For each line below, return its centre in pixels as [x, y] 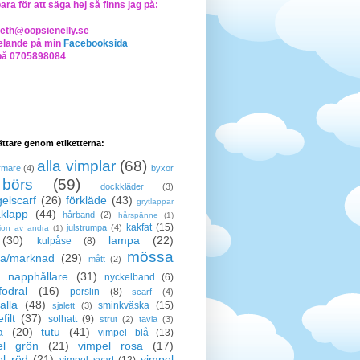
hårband [79, 214]
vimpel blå [123, 332]
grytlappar [155, 201]
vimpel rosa [111, 345]
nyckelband [129, 277]
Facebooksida [96, 43]
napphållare [39, 276]
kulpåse [54, 241]
